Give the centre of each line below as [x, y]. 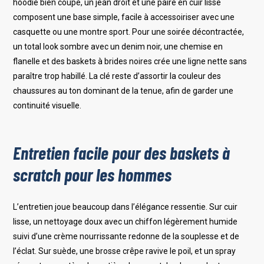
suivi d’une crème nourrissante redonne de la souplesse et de [126, 237]
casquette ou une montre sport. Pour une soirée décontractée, [129, 32]
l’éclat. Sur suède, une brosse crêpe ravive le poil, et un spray [125, 251]
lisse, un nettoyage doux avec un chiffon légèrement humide [126, 222]
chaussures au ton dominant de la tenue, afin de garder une [123, 90]
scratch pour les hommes [93, 175]
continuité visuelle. [47, 105]
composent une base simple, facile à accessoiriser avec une [124, 17]
